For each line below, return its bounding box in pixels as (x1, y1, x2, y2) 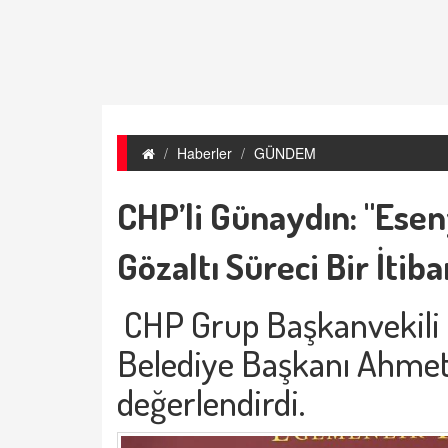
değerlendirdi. (117, 378, 305, 425)
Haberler (177, 142, 232, 163)
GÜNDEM (254, 142, 316, 163)
